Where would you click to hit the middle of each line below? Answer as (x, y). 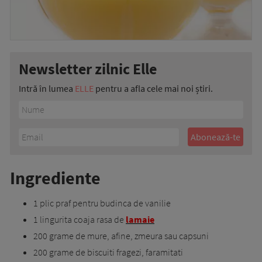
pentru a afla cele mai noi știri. (153, 89)
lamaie (140, 220)
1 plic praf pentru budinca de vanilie (102, 203)
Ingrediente (55, 178)
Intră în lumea (47, 89)
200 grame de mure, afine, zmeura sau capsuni (121, 236)
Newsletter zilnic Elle (88, 69)
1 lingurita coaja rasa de (80, 220)
